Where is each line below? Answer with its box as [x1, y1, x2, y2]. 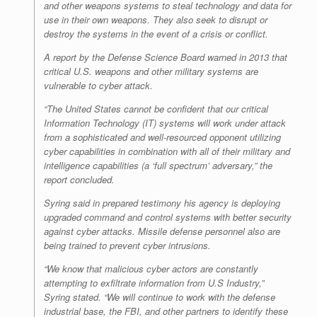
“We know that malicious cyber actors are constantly [44, 262, 258, 276]
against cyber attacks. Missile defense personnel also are [44, 224, 280, 238]
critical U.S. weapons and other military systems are [44, 64, 258, 79]
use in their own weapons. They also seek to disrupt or [44, 13, 267, 27]
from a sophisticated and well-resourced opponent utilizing [44, 130, 281, 144]
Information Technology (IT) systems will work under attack [44, 116, 286, 130]
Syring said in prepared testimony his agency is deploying [44, 196, 280, 210]
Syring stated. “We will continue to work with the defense [44, 290, 275, 304]
